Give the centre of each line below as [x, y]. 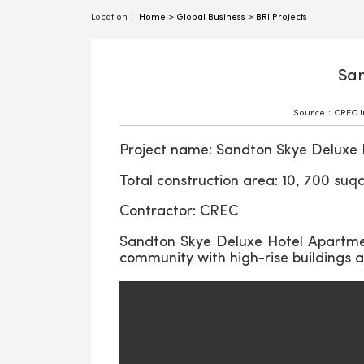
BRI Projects [282, 17]
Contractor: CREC [179, 212]
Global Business [211, 17]
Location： [115, 17]
